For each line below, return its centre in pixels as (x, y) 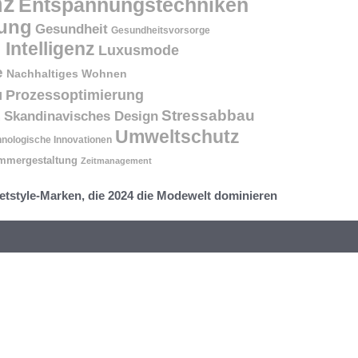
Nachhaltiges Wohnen (67, 73)
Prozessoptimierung (75, 95)
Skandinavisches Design (81, 116)
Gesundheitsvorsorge (161, 30)
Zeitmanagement (116, 160)
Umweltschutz (177, 137)
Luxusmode (139, 50)
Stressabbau (208, 115)
